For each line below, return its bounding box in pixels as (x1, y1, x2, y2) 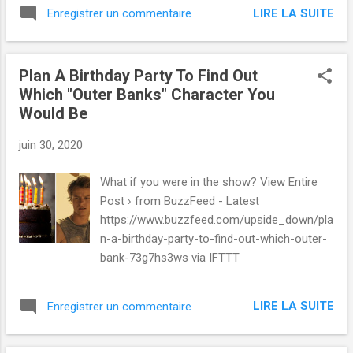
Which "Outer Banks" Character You (19, 85, 275, 105)
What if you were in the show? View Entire (100, 174, 318, 189)
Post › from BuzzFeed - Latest (100, 193, 260, 208)
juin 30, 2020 (19, 138, 83, 153)
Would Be (19, 104, 87, 124)
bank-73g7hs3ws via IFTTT (100, 250, 240, 265)
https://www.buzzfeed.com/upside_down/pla (100, 212, 334, 227)
